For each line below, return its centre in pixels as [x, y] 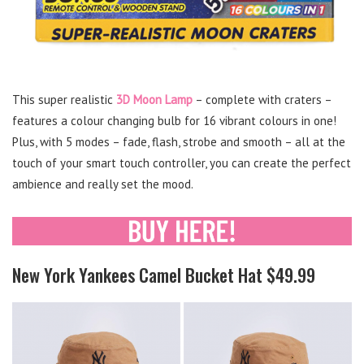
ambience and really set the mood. [103, 184]
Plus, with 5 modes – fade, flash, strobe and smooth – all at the [179, 141]
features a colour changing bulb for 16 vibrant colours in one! [174, 120]
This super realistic [64, 99]
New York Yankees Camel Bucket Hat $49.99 [164, 274]
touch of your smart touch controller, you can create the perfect [182, 162]
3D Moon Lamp [154, 99]
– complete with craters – [262, 99]
